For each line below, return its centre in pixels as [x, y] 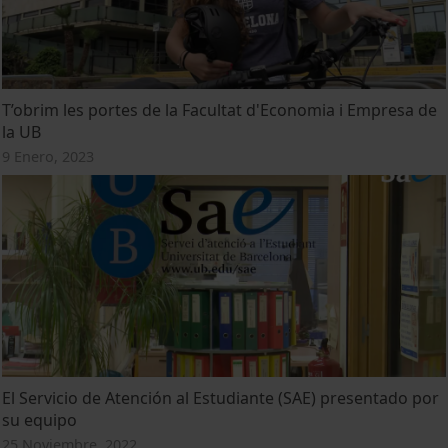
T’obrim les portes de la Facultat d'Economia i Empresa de [220, 110]
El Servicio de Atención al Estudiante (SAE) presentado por [221, 397]
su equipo [40, 419]
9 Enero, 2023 [48, 157]
